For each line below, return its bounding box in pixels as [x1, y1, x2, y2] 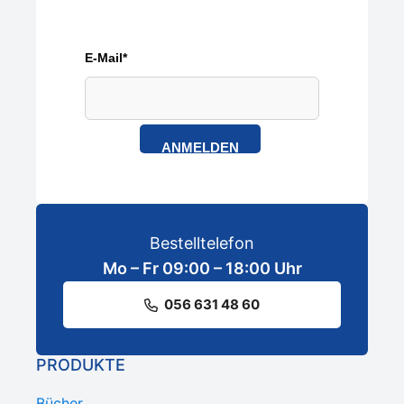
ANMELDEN [161, 140, 239, 156]
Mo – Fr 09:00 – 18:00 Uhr [102, 259, 302, 279]
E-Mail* [85, 50, 127, 66]
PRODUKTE [36, 355, 125, 375]
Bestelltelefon [150, 234, 254, 253]
